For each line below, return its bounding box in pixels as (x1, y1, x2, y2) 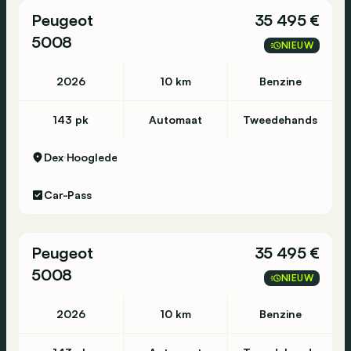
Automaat (148, 113, 202, 126)
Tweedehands (243, 113, 318, 126)
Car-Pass (44, 188, 92, 201)
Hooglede (66, 150, 118, 164)
